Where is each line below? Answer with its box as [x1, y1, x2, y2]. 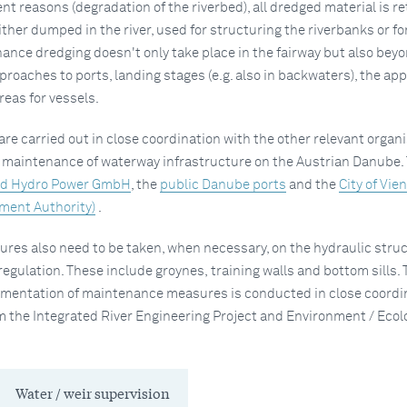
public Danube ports [159, 177, 286, 192]
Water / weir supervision [15, 382, 170, 402]
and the [285, 177, 339, 192]
